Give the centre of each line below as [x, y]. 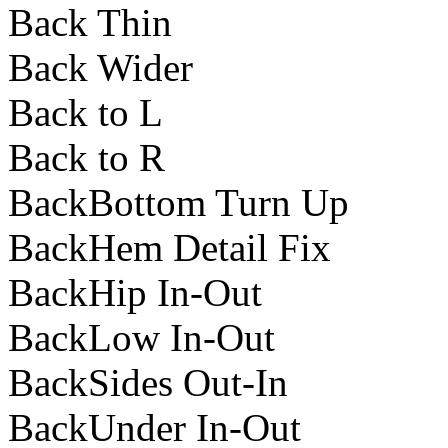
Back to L [85, 113]
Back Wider [100, 68]
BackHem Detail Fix [169, 248]
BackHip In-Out [135, 293]
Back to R [86, 158]
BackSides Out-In [148, 383]
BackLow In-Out [141, 338]
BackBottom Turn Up [178, 203]
